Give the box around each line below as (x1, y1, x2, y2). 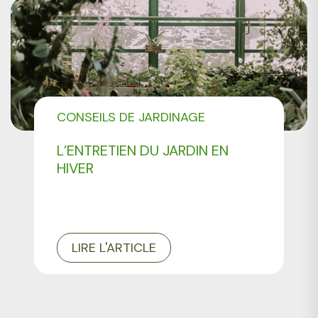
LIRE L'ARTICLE (72, 238, 157, 256)
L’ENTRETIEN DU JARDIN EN (57, 141, 229, 160)
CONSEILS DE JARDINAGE (57, 108, 206, 126)
